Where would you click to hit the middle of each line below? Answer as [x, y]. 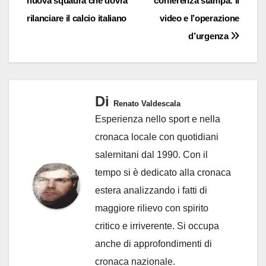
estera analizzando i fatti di [151, 191]
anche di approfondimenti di [153, 244]
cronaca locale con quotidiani [157, 137]
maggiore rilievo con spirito [152, 208]
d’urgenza [210, 36]
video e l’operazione [199, 18]
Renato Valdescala [147, 104]
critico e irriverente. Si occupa [157, 226]
